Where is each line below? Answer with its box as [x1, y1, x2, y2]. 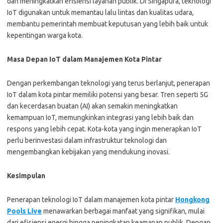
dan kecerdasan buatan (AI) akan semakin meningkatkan [7, 102, 178, 110]
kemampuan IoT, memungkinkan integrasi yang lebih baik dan [7, 113, 194, 121]
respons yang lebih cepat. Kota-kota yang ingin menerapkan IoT [7, 125, 202, 133]
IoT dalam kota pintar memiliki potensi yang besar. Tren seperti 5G [7, 91, 208, 99]
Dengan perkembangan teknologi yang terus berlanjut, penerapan [7, 79, 210, 87]
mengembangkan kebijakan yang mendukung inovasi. [7, 148, 170, 156]
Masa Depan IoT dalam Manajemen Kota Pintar [7, 55, 162, 63]
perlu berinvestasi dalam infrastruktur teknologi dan [7, 136, 167, 144]
